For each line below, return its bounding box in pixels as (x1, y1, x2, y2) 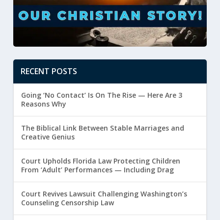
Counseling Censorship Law (21, 197, 114, 207)
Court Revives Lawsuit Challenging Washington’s (21, 189, 187, 198)
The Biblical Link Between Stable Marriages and (21, 123, 184, 133)
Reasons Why (21, 99, 66, 109)
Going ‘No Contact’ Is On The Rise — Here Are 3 (21, 90, 182, 100)
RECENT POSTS (20, 65, 77, 77)
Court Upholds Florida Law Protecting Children (21, 156, 180, 165)
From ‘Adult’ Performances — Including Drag (21, 165, 174, 174)
